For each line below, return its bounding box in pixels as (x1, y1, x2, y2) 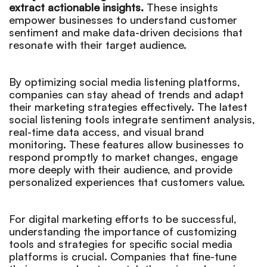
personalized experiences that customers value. (9, 175, 245, 188)
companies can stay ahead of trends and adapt (9, 87, 244, 101)
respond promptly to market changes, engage (9, 150, 238, 163)
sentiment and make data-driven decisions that (9, 25, 243, 39)
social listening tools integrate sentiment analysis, (9, 112, 255, 126)
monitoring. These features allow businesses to (9, 137, 244, 151)
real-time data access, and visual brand (9, 125, 204, 138)
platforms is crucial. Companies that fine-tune (9, 249, 237, 263)
